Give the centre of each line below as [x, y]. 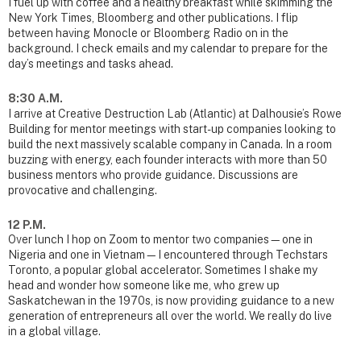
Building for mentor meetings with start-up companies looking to [172, 129]
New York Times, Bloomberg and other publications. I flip [153, 17]
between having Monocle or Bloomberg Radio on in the [148, 33]
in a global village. [54, 332]
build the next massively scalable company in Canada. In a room [170, 144]
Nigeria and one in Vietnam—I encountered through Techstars [168, 255]
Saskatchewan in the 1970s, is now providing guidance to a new [171, 301]
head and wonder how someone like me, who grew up [144, 286]
